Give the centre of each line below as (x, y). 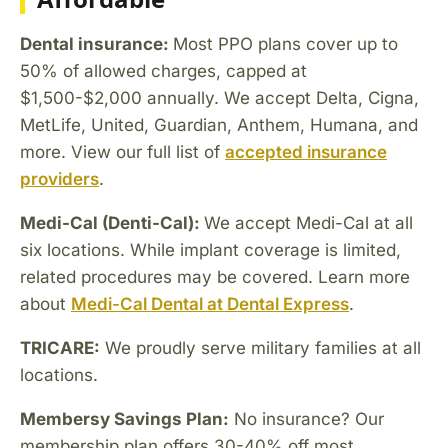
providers (59, 178)
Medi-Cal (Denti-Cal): (112, 222)
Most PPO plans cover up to (285, 43)
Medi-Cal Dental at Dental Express (210, 303)
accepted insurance (306, 151)
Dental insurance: (96, 43)
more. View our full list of (122, 151)
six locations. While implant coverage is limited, (210, 249)
